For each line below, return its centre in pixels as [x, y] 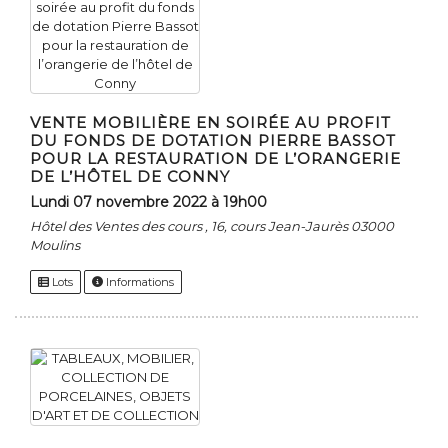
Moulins [55, 245]
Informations [138, 282]
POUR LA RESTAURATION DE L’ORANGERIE [215, 159]
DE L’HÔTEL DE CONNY [130, 177]
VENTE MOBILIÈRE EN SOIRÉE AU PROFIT [210, 123]
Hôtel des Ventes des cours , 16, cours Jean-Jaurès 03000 [212, 226]
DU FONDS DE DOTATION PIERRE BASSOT [213, 141]
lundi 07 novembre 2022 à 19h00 [153, 202]
